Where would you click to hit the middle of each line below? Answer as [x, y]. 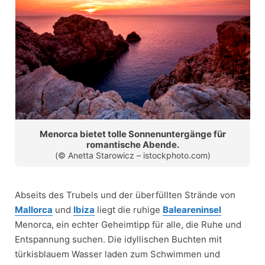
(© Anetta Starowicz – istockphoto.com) [132, 155]
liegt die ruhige [129, 209]
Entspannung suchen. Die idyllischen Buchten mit [118, 239]
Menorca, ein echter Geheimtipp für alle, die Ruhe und [128, 224]
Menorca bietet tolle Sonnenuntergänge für [132, 134]
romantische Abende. [132, 144]
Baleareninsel [192, 209]
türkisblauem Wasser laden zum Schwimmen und [117, 254]
